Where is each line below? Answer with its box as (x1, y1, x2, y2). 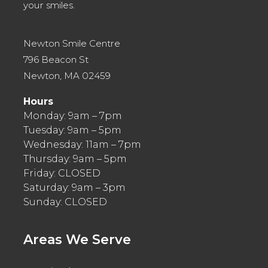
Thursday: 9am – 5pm (23, 153, 127, 165)
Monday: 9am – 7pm (23, 110, 123, 122)
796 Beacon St (23, 54, 89, 66)
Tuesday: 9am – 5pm (23, 124, 122, 136)
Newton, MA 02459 (23, 70, 111, 82)
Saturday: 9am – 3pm (23, 182, 126, 194)
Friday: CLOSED (23, 167, 101, 179)
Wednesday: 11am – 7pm (23, 139, 142, 151)
